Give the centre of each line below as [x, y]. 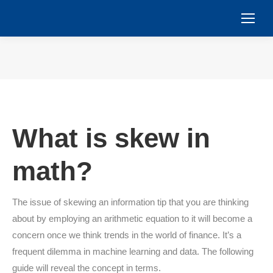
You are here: [163, 68]
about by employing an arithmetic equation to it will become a [132, 218]
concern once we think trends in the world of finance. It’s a [127, 235]
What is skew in [111, 138]
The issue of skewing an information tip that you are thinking [130, 202]
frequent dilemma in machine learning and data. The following [133, 251]
